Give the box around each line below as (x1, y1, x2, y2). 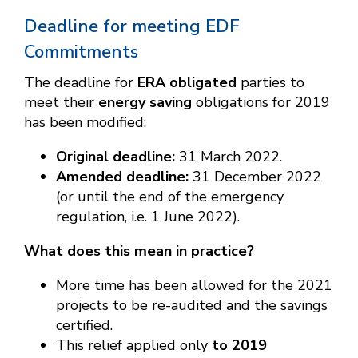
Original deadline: (56, 147, 175, 167)
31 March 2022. (175, 147, 282, 167)
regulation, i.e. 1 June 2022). (56, 207, 240, 227)
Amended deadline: (56, 167, 189, 187)
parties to (237, 73, 304, 93)
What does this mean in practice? (24, 241, 254, 261)
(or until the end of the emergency (56, 187, 284, 207)
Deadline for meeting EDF (24, 14, 240, 39)
